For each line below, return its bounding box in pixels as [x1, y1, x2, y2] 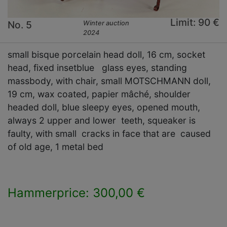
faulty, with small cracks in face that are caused [8, 128, 211, 139]
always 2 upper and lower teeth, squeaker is [8, 115, 196, 126]
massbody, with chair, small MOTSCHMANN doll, [8, 75, 211, 86]
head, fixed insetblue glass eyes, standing [8, 62, 190, 73]
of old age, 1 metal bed [8, 141, 103, 152]
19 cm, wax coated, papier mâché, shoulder [8, 88, 191, 99]
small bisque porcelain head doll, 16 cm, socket [8, 49, 205, 60]
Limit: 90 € [170, 16, 219, 28]
